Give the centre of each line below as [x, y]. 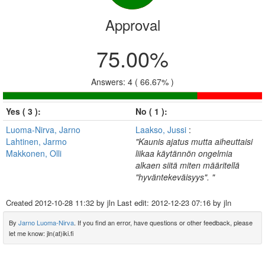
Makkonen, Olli [34, 153]
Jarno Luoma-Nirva [46, 222]
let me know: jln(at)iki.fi [41, 233]
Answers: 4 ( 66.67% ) [132, 82]
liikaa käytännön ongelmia [184, 153]
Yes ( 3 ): [23, 111]
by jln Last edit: [123, 203]
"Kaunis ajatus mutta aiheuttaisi [194, 141]
